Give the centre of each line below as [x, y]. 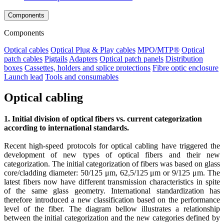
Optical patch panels [131, 58]
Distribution [184, 58]
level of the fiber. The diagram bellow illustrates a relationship [112, 209]
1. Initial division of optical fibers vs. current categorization [103, 119]
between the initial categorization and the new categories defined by [112, 218]
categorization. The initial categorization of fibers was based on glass [112, 164]
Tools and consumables [82, 76]
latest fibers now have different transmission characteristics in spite [112, 182]
